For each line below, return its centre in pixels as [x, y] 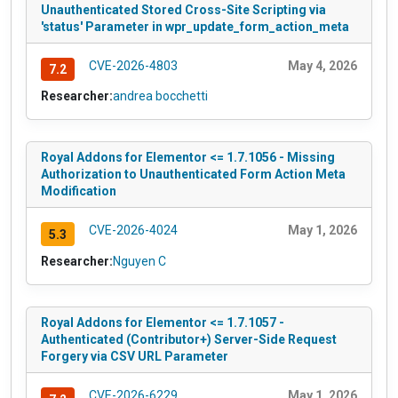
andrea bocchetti [160, 96]
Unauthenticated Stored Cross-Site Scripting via [183, 9]
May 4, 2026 [322, 65]
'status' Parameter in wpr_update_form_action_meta [195, 26]
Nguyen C [139, 262]
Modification [79, 191]
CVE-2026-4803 [133, 65]
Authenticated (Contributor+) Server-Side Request [189, 340]
